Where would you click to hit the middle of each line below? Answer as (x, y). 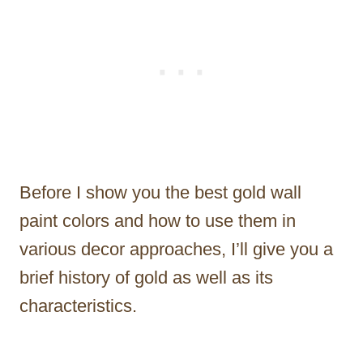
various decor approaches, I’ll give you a (176, 249)
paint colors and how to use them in (158, 220)
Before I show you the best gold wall (160, 192)
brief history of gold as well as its (146, 277)
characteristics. (78, 305)
